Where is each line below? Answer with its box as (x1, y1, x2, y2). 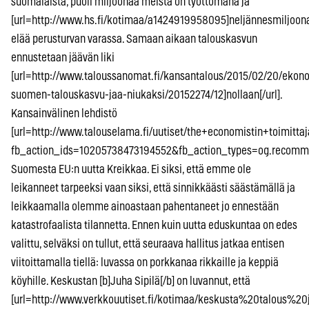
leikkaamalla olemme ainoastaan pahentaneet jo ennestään (11, 200, 279, 212)
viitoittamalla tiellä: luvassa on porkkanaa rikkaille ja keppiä (11, 256, 279, 268)
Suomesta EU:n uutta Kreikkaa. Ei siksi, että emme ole (11, 163, 251, 175)
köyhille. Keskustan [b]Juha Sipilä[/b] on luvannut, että (11, 275, 250, 287)
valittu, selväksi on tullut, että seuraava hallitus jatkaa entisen (11, 237, 284, 250)
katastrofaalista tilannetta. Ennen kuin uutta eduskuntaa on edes (11, 219, 297, 231)
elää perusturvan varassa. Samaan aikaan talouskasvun (11, 32, 257, 45)
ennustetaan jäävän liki (11, 51, 114, 63)
